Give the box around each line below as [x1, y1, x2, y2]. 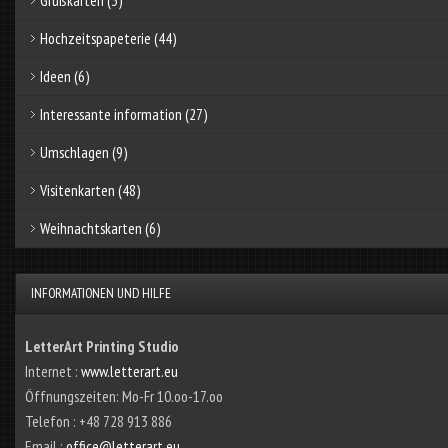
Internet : [24, 360, 81, 381]
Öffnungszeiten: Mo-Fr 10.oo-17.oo [24, 385, 223, 406]
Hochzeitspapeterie [39, 27, 151, 48]
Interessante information [39, 103, 182, 124]
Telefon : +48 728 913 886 [24, 410, 172, 431]
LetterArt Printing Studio [24, 335, 179, 356]
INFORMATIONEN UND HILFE [30, 283, 171, 302]
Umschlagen [39, 141, 109, 162]
